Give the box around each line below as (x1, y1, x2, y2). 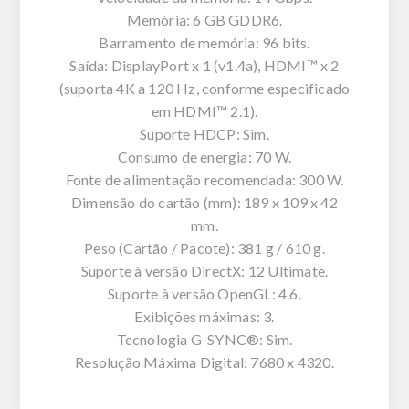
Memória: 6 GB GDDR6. (126, 10, 283, 28)
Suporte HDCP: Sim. (140, 124, 269, 142)
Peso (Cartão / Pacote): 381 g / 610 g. (84, 238, 325, 257)
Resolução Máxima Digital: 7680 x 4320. (75, 352, 334, 371)
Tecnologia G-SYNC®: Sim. (116, 330, 293, 348)
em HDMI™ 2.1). (151, 101, 258, 120)
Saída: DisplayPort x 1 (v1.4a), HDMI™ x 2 (69, 56, 340, 74)
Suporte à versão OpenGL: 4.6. (108, 284, 301, 302)
